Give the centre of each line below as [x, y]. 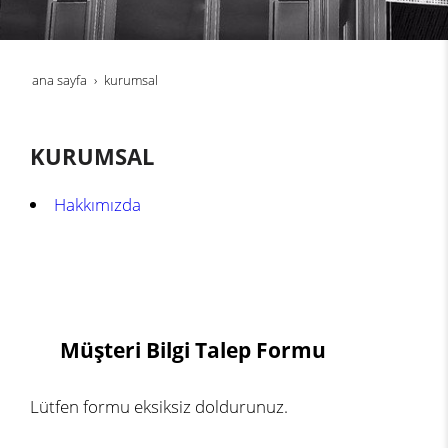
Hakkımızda [97, 205]
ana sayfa [59, 81]
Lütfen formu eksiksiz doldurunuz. [159, 406]
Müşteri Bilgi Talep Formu [193, 349]
